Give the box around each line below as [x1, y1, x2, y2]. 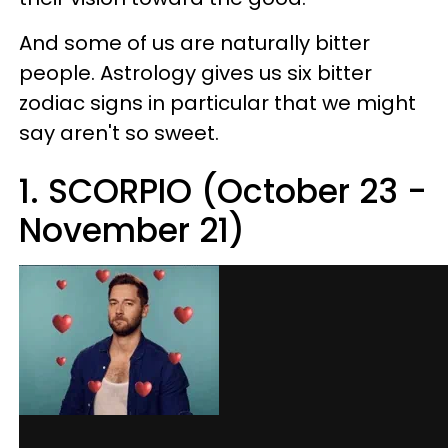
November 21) [19, 207, 245, 254]
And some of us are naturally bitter [19, 29, 370, 57]
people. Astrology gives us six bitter [19, 59, 372, 87]
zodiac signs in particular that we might [19, 89, 416, 117]
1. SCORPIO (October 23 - [19, 168, 427, 215]
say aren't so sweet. [19, 119, 219, 147]
